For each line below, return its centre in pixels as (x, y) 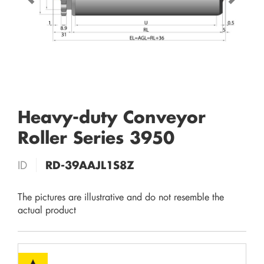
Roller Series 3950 (96, 137)
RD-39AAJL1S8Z (90, 165)
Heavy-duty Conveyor (112, 117)
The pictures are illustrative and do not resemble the (121, 197)
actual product (47, 209)
